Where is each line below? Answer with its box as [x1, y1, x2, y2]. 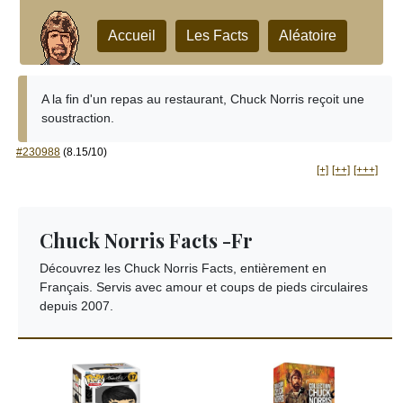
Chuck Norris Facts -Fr [40, 227, 253, 253]
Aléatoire [279, 28, 336, 43]
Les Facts [186, 28, 248, 43]
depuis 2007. [40, 299, 113, 313]
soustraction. [41, 111, 114, 125]
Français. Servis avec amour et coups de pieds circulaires [40, 280, 368, 294]
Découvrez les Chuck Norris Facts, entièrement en [40, 261, 327, 275]
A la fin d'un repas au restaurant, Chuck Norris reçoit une [41, 92, 364, 106]
